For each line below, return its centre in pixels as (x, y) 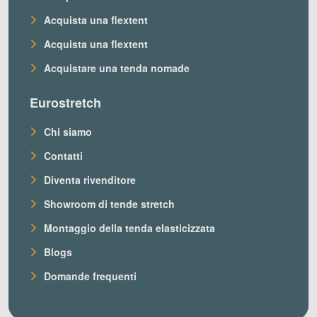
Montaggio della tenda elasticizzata (129, 228)
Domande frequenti (90, 276)
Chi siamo (68, 132)
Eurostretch (65, 103)
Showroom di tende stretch (109, 204)
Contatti (63, 156)
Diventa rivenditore (90, 180)
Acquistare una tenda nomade (117, 68)
